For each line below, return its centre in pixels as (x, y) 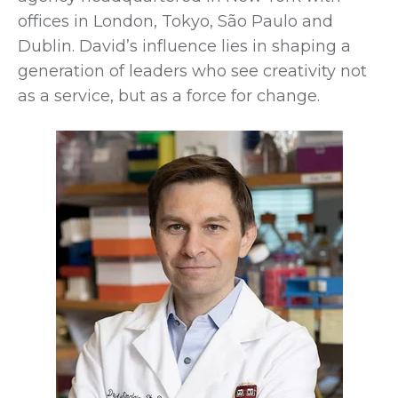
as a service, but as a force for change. (169, 96)
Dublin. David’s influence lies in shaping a (184, 46)
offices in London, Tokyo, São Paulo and (175, 21)
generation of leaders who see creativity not (192, 71)
